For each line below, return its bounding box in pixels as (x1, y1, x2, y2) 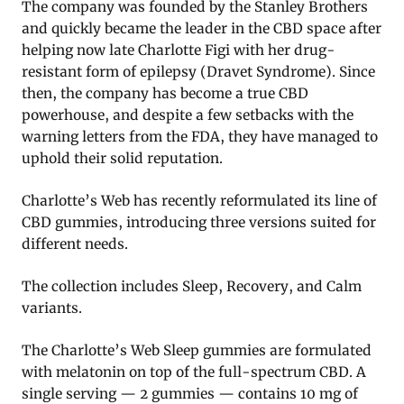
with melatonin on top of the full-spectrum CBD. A (22, 363, 366, 381)
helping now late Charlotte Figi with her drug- (22, 41, 335, 59)
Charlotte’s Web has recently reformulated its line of (22, 191, 377, 209)
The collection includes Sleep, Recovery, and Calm (22, 277, 362, 295)
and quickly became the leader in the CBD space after (22, 19, 381, 37)
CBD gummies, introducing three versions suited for (22, 213, 376, 231)
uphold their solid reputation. (22, 149, 223, 167)
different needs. (22, 234, 128, 252)
